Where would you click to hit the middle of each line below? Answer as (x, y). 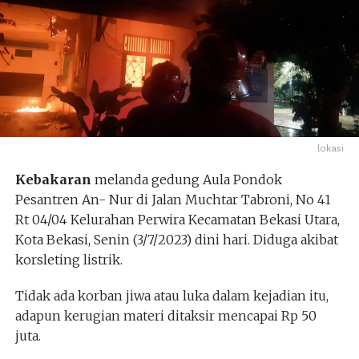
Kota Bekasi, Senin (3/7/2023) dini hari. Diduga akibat (176, 239)
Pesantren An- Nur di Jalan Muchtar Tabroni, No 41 (173, 199)
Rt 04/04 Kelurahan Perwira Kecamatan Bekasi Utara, (177, 219)
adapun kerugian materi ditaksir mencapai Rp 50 (165, 315)
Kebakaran (54, 179)
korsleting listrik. (69, 259)
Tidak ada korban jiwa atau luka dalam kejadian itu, (171, 295)
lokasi (331, 148)
